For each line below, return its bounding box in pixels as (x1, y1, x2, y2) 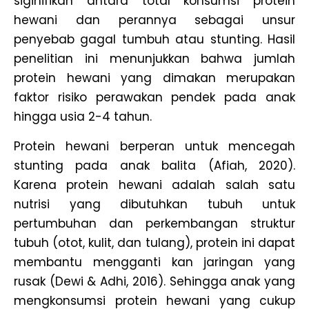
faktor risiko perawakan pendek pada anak (14, 89, 295, 106)
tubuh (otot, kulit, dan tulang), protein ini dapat (14, 234, 295, 251)
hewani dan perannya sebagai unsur (14, 12, 295, 29)
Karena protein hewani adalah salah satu (14, 176, 295, 193)
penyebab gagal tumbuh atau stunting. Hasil (14, 31, 295, 48)
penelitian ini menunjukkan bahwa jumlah (14, 50, 295, 68)
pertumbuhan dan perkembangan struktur (14, 215, 295, 232)
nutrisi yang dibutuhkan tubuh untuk (14, 195, 295, 212)
